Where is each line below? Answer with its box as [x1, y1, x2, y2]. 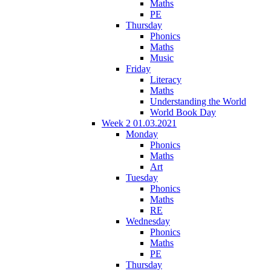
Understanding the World [150, 96, 246, 106]
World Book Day [150, 106, 216, 117]
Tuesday [126, 172, 158, 183]
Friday [126, 63, 151, 74]
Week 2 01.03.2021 [102, 117, 177, 128]
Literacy [150, 74, 181, 85]
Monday [126, 128, 158, 139]
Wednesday [126, 215, 170, 226]
